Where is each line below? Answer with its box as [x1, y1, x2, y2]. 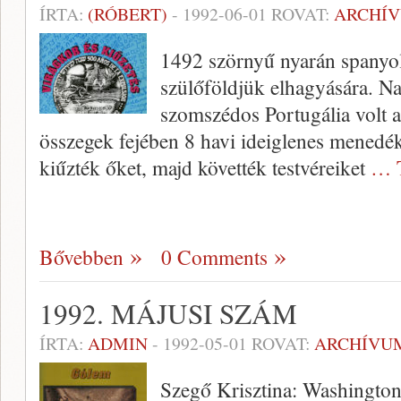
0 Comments [161, 243, 268, 271]
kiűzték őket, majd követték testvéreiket [39, 153, 371, 182]
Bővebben [39, 243, 124, 271]
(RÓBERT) [88, 2, 167, 26]
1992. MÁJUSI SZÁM [39, 294, 297, 332]
